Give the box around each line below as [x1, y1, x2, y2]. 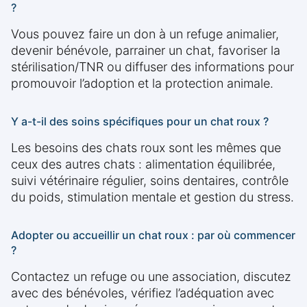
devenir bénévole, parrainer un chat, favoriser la [11, 43, 280, 58]
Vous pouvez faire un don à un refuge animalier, [11, 27, 279, 42]
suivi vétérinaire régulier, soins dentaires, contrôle [11, 173, 288, 188]
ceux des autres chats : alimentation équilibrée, [11, 157, 275, 172]
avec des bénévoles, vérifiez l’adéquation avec [11, 286, 274, 301]
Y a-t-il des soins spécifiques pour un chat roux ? [11, 114, 269, 129]
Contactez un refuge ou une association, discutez [11, 269, 291, 284]
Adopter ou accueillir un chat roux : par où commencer [11, 228, 295, 243]
